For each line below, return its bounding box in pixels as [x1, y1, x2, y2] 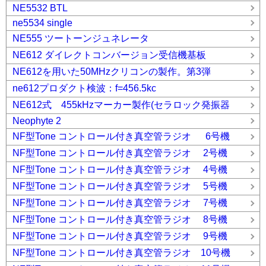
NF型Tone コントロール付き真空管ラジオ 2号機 [12, 148, 237, 158]
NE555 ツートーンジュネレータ [12, 33, 149, 43]
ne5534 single [12, 18, 72, 28]
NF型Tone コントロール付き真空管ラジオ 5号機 [12, 181, 227, 191]
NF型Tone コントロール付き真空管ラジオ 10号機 [12, 248, 230, 258]
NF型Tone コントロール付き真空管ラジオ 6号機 [12, 131, 230, 141]
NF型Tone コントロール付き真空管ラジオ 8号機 [12, 214, 227, 224]
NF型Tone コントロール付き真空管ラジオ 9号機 [12, 231, 227, 241]
